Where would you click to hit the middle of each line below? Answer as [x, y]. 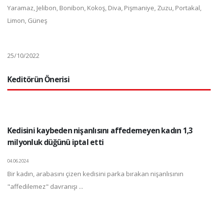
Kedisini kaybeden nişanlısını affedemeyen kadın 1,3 [100, 130]
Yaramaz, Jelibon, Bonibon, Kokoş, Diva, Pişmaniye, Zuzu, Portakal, [104, 8]
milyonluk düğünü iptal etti [55, 142]
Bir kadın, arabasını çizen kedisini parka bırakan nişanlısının [95, 173]
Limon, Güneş [27, 20]
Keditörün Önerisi [38, 79]
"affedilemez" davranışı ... [45, 186]
